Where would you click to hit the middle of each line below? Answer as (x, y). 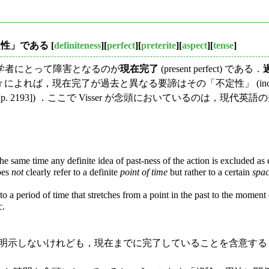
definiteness (77, 45)
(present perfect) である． (211, 68)
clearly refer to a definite (72, 172)
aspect (195, 45)
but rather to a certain (210, 172)
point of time (144, 172)
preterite (159, 45)
